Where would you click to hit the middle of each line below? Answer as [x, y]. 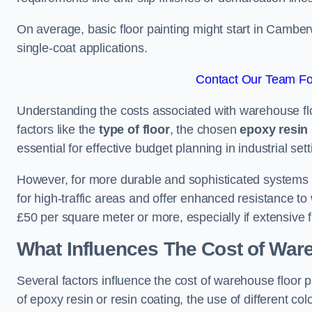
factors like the [58, 130]
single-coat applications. [82, 48]
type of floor [134, 130]
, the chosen [205, 130]
